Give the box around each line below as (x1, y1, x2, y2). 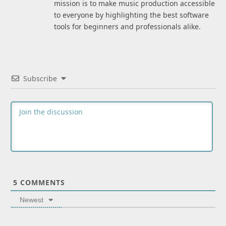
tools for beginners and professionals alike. (54, 22, 201, 32)
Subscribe (23, 74, 57, 84)
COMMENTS (18, 178, 65, 188)
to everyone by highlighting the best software (54, 10, 209, 20)
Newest (20, 196, 43, 204)
